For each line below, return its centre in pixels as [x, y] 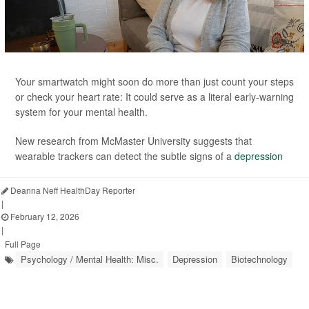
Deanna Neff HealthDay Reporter [72, 190]
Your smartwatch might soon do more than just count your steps [154, 82]
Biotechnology [259, 259]
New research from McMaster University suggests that [133, 141]
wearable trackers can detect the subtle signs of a [125, 156]
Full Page [23, 244]
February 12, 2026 [44, 217]
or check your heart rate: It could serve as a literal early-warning [154, 97]
